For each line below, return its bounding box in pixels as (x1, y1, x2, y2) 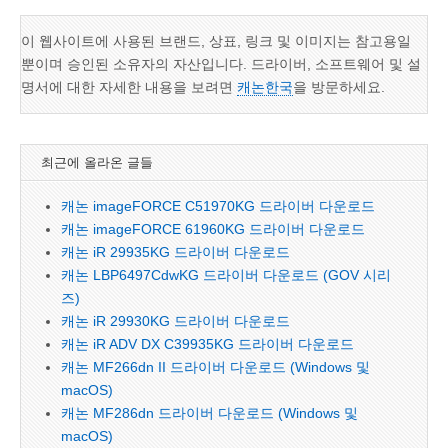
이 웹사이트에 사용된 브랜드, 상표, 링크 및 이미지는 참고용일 (21, 33, 411, 49)
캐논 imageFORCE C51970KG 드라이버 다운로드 (61, 198, 375, 214)
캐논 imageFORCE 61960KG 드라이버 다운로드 (61, 221, 365, 237)
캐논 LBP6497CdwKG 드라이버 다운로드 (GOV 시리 (61, 267, 391, 283)
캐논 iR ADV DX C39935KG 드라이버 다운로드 (61, 336, 354, 352)
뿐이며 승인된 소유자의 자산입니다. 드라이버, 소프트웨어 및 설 (21, 56, 421, 72)
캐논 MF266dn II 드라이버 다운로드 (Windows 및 (61, 359, 370, 375)
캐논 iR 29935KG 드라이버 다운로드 (61, 244, 290, 260)
